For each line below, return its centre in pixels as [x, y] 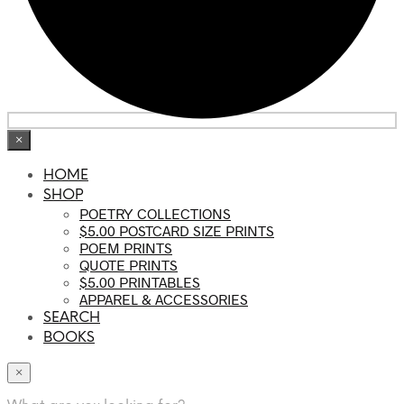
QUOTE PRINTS [129, 264]
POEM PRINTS [126, 247]
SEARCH [72, 317]
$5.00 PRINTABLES [140, 281]
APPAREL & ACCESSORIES [164, 298]
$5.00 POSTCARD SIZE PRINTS [177, 230]
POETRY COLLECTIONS [155, 213]
